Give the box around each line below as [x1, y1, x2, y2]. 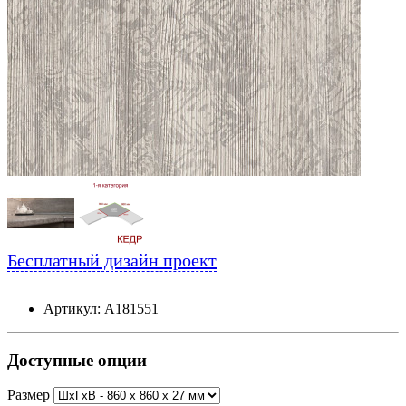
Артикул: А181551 [43, 300, 159, 316]
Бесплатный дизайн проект [7, 249, 217, 270]
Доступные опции [7, 350, 147, 370]
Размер [7, 387, 53, 403]
